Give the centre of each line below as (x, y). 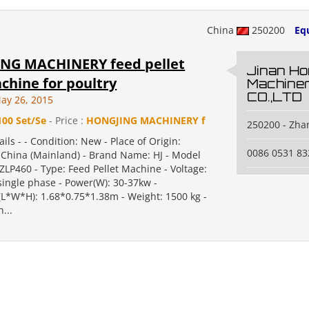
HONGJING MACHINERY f (146, 120)
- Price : (67, 120)
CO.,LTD (274, 97)
